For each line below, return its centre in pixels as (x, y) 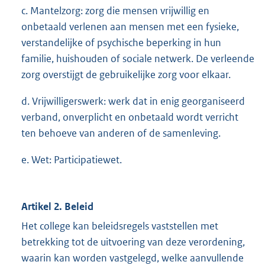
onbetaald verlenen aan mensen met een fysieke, (130, 26)
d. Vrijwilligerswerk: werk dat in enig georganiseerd (133, 101)
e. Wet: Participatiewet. (72, 159)
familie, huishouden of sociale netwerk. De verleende (138, 58)
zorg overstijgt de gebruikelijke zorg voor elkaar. (126, 74)
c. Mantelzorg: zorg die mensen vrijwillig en (115, 10)
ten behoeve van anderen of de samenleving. (121, 133)
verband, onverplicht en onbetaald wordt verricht (130, 117)
